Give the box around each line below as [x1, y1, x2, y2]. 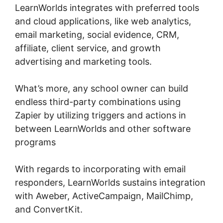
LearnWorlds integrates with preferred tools [15, 2, 199, 13]
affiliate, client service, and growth [15, 43, 161, 54]
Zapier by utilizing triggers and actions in [15, 110, 186, 121]
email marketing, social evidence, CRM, [15, 29, 179, 40]
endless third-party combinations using [15, 97, 181, 108]
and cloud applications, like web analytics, [15, 16, 191, 27]
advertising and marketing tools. [15, 56, 152, 67]
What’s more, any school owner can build [15, 83, 188, 94]
